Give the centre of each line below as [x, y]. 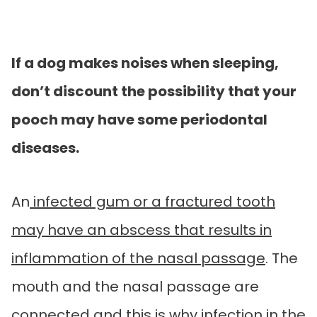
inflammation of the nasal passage [138, 258]
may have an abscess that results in [142, 230]
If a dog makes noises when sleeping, [145, 63]
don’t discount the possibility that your [154, 91]
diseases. [45, 148]
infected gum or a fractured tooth [152, 201]
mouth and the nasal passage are [135, 286]
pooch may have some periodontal [139, 119]
